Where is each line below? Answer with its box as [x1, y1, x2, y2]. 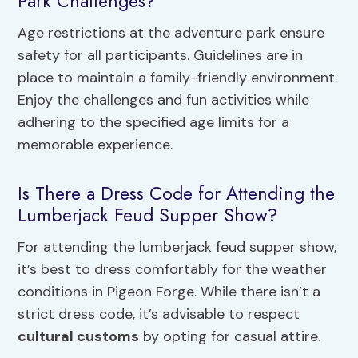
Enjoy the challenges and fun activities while [18, 89, 310, 109]
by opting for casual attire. [139, 326, 321, 346]
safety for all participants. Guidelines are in [18, 45, 304, 65]
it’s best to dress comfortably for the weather [18, 259, 328, 279]
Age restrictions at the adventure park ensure [18, 22, 325, 42]
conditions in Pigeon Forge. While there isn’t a [18, 281, 321, 301]
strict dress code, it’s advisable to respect [18, 304, 300, 324]
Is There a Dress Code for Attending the [18, 180, 336, 208]
